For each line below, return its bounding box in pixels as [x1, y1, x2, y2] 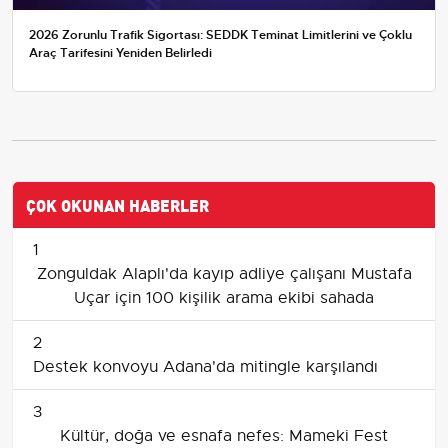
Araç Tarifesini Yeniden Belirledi [29, 44, 212, 61]
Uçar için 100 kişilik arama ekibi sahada [74, 287, 374, 308]
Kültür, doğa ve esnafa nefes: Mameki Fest [60, 425, 388, 446]
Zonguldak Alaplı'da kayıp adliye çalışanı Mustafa [36, 263, 412, 284]
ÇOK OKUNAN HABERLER [26, 191, 209, 216]
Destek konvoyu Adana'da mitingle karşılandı [33, 356, 378, 377]
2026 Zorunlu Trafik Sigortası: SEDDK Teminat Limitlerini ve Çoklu [29, 26, 412, 43]
